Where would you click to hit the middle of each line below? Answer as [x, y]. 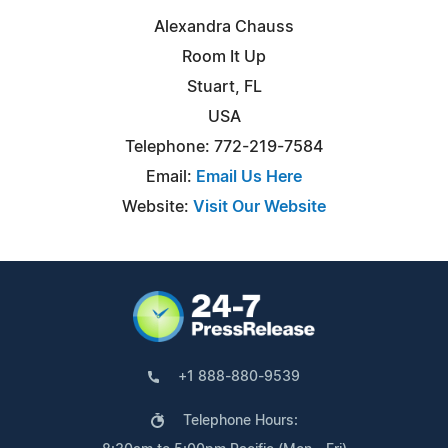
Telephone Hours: [240, 420]
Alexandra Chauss [224, 26]
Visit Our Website [259, 206]
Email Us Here [249, 176]
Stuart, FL [224, 86]
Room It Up [224, 56]
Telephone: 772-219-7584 [224, 146]
